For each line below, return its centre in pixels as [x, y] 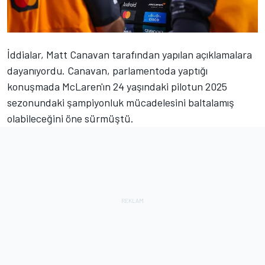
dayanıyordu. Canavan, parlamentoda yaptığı [107, 71]
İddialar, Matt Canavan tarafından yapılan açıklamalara [130, 55]
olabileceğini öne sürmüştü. [70, 119]
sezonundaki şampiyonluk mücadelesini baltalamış [121, 103]
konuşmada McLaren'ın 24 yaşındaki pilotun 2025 [117, 87]
